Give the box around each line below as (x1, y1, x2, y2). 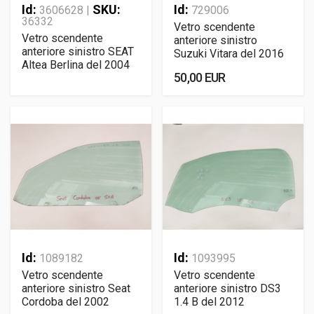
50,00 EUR (174, 70, 226, 85)
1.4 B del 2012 (174, 295, 245, 308)
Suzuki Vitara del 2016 (174, 47, 284, 60)
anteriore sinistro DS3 (174, 282, 281, 295)
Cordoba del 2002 (22, 295, 109, 308)
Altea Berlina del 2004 (22, 58, 130, 71)
